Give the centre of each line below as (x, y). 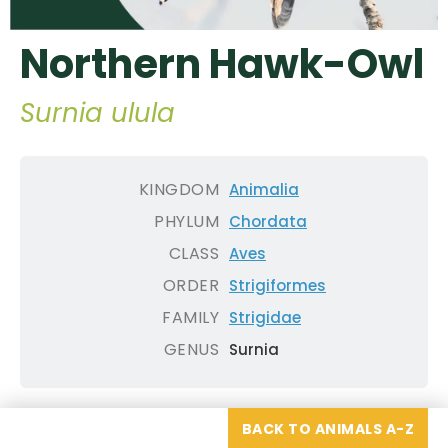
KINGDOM (178, 190)
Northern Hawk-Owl (222, 64)
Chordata (268, 222)
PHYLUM (186, 222)
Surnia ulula (97, 113)
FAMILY (190, 318)
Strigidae (265, 318)
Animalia (264, 190)
